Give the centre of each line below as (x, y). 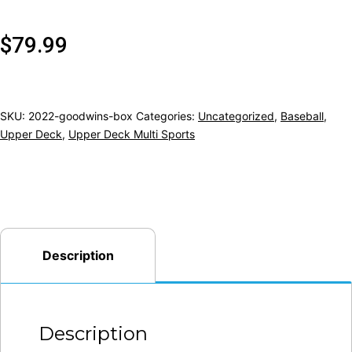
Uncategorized (236, 115)
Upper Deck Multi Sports (132, 134)
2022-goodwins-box (81, 115)
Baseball (302, 115)
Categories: (167, 115)
